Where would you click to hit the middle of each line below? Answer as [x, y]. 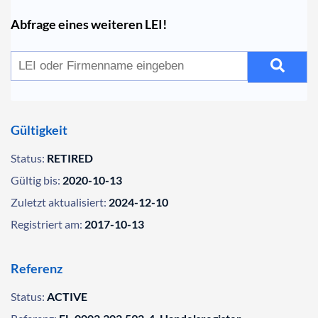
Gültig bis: [35, 180]
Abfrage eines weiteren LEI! [89, 24]
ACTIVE [67, 296]
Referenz [37, 268]
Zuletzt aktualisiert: [59, 202]
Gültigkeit [39, 130]
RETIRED [70, 158]
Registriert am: [46, 224]
